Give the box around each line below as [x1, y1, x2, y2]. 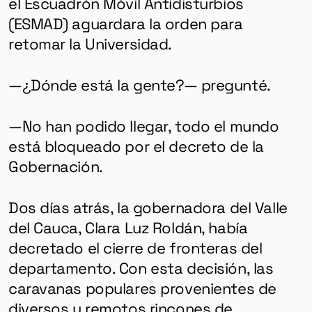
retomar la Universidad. [8, 32, 173, 54]
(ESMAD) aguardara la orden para [8, 12, 243, 33]
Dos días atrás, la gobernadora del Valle [8, 196, 288, 218]
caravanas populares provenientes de [8, 277, 276, 299]
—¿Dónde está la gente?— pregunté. [8, 73, 271, 95]
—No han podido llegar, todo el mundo [8, 115, 279, 136]
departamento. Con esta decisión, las [8, 257, 274, 279]
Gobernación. [8, 155, 103, 176]
